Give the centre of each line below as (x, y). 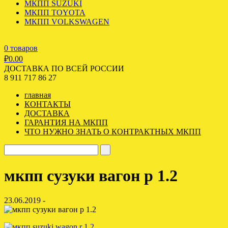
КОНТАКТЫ (48, 104)
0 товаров (21, 48)
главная (38, 95)
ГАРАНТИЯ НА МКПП (66, 123)
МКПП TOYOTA (55, 13)
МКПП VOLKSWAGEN (67, 22)
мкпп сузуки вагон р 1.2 (91, 175)
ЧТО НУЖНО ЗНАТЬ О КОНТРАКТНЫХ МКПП (113, 132)
